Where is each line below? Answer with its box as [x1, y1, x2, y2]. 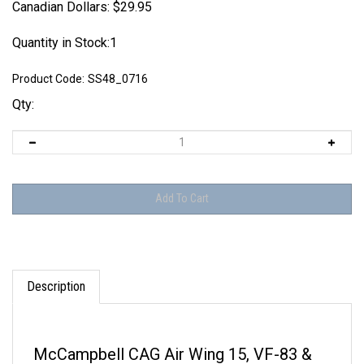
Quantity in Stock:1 [12, 35, 117, 50]
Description [27, 264, 85, 279]
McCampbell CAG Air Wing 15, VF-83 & [33, 330, 312, 349]
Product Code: [12, 72, 84, 85]
